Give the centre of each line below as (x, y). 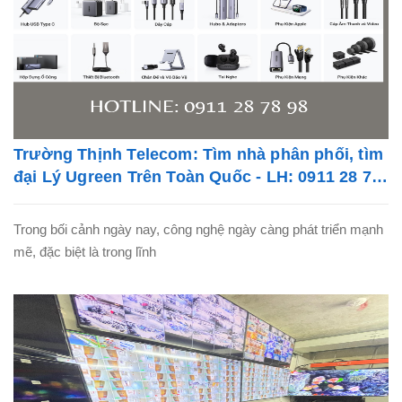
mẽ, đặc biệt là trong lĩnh (85, 251)
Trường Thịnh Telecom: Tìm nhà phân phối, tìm (198, 154)
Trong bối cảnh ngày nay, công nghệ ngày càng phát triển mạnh (198, 229)
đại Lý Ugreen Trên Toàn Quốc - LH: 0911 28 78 (197, 176)
